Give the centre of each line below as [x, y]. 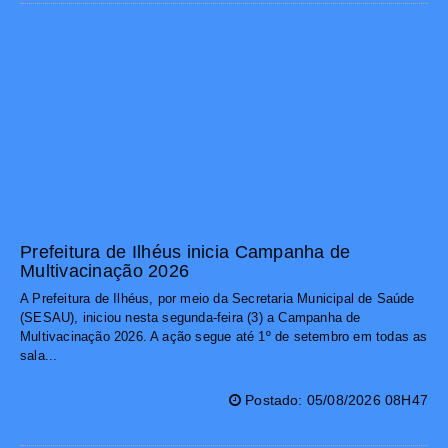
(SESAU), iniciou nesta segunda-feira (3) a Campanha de [190, 318]
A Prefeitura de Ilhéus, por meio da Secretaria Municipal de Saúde [217, 299]
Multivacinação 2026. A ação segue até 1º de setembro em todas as [224, 337]
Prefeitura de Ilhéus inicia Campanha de [185, 252]
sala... [39, 356]
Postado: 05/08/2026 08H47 [334, 400]
